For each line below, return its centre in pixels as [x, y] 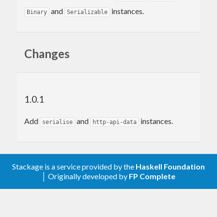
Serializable [87, 12]
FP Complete [152, 176]
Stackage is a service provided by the [74, 166]
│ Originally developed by [85, 176]
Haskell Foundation [170, 166]
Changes [47, 53]
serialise [57, 122]
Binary [37, 12]
